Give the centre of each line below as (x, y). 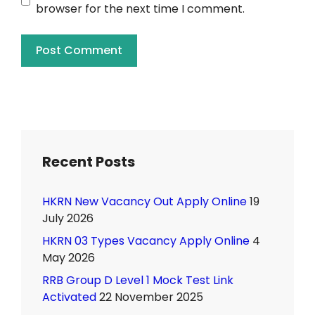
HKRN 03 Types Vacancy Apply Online (146, 241)
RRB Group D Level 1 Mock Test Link (138, 281)
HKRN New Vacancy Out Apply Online (144, 202)
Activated (69, 297)
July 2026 (68, 219)
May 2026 (69, 258)
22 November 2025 (151, 297)
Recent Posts (89, 162)
